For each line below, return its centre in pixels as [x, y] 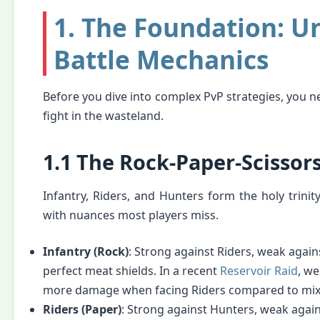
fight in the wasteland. [103, 116]
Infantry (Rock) [86, 251]
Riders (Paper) [82, 309]
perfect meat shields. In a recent [131, 271]
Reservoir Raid [259, 271]
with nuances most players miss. [131, 215]
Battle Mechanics [161, 59]
